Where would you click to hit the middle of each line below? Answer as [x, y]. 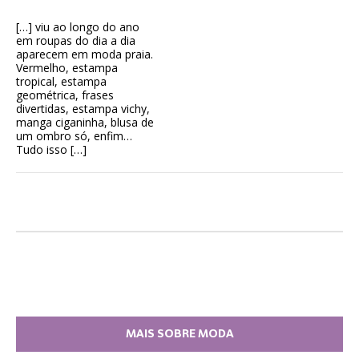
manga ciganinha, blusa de [85, 123]
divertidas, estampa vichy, [83, 109]
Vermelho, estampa [67, 68]
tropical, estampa [61, 82]
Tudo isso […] [51, 150]
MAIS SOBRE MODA [179, 334]
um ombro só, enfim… [74, 136]
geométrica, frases [65, 95]
